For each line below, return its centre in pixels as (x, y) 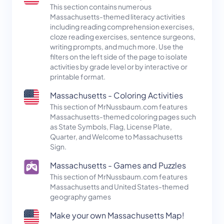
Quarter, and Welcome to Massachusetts (116, 137)
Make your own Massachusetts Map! (117, 215)
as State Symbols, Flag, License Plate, (111, 127)
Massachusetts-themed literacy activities (117, 17)
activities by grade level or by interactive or (119, 67)
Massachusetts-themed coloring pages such (123, 117)
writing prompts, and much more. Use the (117, 47)
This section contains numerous (101, 7)
